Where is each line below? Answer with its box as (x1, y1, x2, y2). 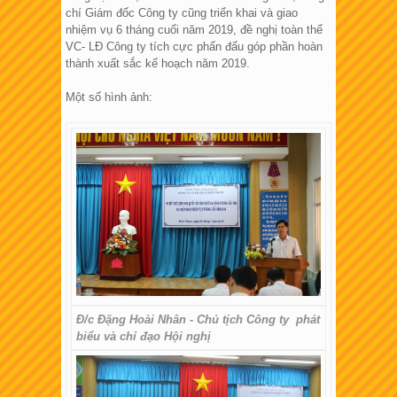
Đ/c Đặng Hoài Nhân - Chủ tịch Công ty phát (76, 313, 320, 327)
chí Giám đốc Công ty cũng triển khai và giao (66, 6, 298, 20)
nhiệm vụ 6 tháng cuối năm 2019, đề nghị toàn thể (66, 23, 323, 37)
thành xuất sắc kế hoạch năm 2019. (66, 57, 250, 71)
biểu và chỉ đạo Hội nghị (76, 330, 225, 344)
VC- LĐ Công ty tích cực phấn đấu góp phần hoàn (66, 40, 323, 54)
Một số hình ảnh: (66, 90, 152, 105)
